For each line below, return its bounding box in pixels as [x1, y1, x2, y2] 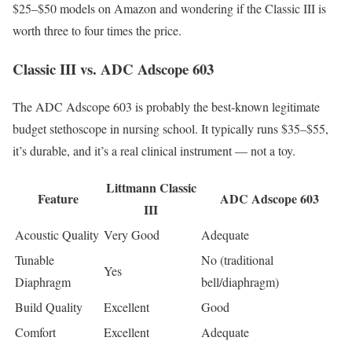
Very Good [104, 226, 159, 244]
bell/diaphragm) [201, 273, 279, 291]
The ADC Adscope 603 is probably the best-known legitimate [13, 98, 320, 115]
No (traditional [201, 251, 273, 269]
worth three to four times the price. [13, 21, 181, 38]
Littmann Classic [105, 178, 196, 197]
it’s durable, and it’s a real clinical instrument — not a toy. [13, 142, 295, 159]
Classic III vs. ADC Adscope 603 [13, 57, 214, 79]
